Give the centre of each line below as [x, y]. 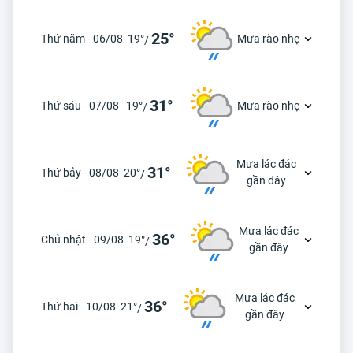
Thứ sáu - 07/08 [80, 105]
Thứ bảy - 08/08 [80, 172]
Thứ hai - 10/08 [78, 306]
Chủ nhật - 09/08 [82, 239]
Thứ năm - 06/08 [82, 38]
